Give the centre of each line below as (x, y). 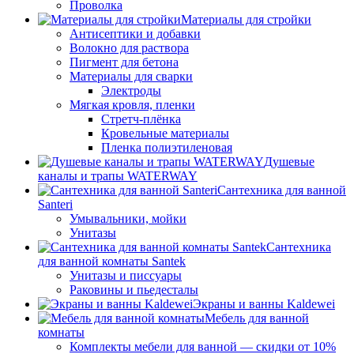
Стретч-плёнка (141, 119)
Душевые (289, 162)
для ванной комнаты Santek (112, 262)
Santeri (55, 205)
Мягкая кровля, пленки (132, 105)
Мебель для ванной (257, 318)
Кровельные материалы (165, 134)
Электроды (131, 91)
